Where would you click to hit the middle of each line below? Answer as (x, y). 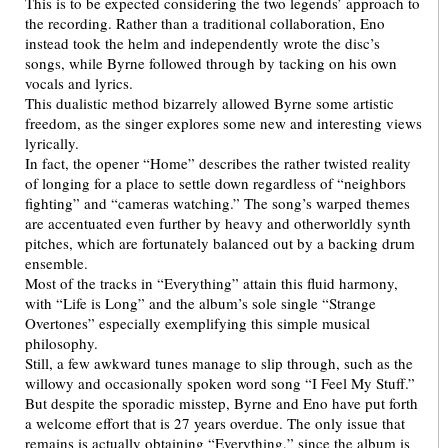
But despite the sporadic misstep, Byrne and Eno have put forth (221, 403)
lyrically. (52, 143)
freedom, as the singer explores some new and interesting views (223, 123)
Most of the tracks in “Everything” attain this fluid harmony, (211, 283)
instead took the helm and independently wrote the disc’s (202, 43)
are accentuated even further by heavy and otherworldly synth (218, 223)
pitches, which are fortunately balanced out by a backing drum (220, 243)
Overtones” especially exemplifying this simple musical (197, 323)
